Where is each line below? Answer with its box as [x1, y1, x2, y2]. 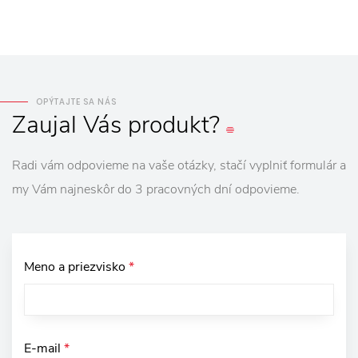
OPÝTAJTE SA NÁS [36, 95, 117, 108]
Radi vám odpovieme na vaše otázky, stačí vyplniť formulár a [12, 156, 346, 174]
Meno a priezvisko [24, 257, 129, 276]
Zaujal [12, 108, 77, 141]
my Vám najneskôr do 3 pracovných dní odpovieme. [12, 180, 300, 198]
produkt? [128, 108, 220, 141]
